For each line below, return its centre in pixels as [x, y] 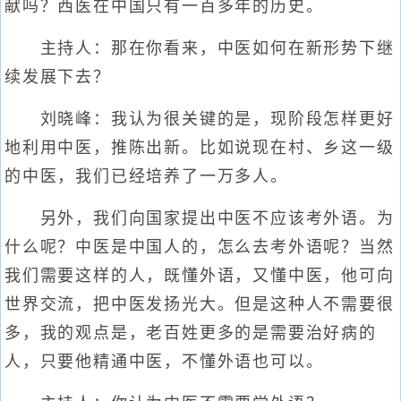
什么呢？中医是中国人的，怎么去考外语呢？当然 [200, 247]
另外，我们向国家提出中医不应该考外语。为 [200, 218]
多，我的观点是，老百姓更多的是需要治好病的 [191, 333]
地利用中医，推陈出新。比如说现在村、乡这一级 [200, 148]
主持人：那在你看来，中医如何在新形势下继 [200, 48]
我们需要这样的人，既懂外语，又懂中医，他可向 [200, 276]
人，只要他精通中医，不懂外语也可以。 [164, 362]
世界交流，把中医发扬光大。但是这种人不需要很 [200, 304]
